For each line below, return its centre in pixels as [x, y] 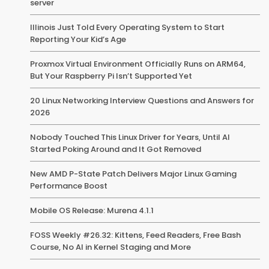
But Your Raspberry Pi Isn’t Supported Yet [111, 76]
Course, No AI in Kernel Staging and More [110, 247]
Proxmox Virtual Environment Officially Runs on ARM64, [138, 64]
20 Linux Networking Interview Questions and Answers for [142, 100]
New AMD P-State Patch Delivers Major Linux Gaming [133, 174]
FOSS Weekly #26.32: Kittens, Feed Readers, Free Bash [135, 235]
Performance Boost [69, 186]
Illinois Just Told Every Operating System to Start [127, 27]
